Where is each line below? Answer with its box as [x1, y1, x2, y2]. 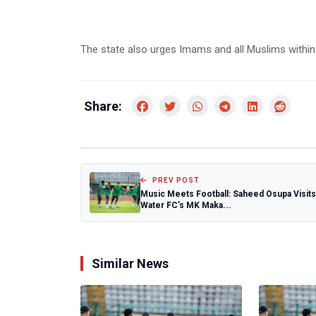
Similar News [92, 256, 169, 272]
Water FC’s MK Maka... [140, 200, 231, 210]
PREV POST [150, 176, 200, 184]
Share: [84, 99, 122, 114]
